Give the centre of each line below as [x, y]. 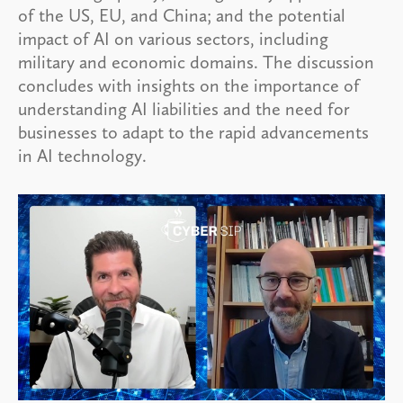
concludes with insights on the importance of [189, 85]
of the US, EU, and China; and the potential [182, 15]
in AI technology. [82, 155]
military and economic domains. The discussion [196, 62]
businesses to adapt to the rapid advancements [193, 132]
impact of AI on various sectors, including [173, 38]
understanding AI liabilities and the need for [184, 108]
